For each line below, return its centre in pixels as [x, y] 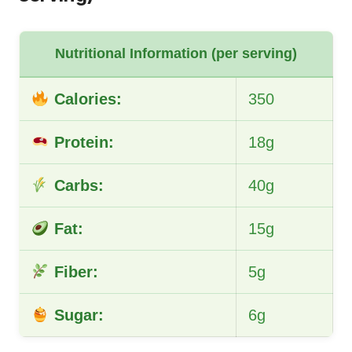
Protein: [81, 143]
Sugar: [76, 315]
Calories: [85, 99]
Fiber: [73, 272]
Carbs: [76, 186]
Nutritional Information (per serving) [176, 54]
